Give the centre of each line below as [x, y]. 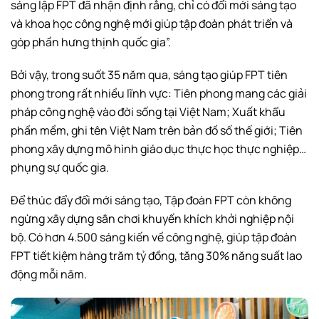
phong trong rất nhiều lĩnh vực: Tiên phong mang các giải [159, 93]
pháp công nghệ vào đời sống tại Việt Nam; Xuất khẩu [148, 111]
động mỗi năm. [49, 274]
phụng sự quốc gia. [60, 167]
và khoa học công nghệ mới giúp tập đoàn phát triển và [152, 23]
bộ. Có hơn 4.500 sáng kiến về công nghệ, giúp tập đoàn [154, 237]
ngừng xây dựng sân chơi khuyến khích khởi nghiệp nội [152, 218]
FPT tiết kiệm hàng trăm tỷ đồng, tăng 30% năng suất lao [156, 255]
